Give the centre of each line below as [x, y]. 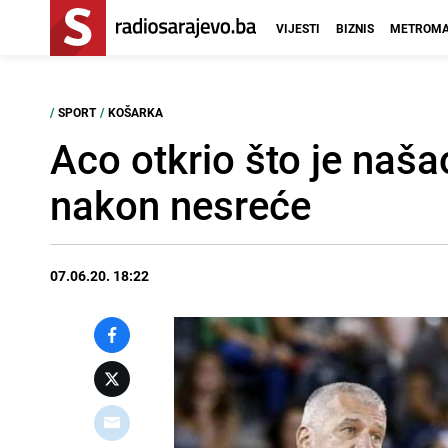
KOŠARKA [135, 112]
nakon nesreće [180, 205]
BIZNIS [355, 28]
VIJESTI [298, 28]
